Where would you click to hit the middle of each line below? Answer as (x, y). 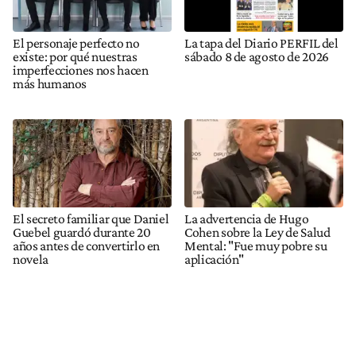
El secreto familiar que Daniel (91, 219)
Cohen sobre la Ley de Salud (257, 232)
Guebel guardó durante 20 (82, 232)
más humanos (50, 83)
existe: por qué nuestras (75, 56)
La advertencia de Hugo (247, 219)
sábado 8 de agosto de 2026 (257, 56)
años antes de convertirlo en (87, 246)
